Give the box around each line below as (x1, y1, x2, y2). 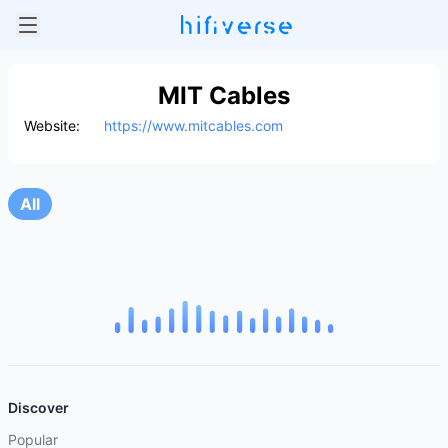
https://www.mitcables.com (104, 117, 283, 134)
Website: (24, 117, 80, 134)
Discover (8, 399, 69, 416)
